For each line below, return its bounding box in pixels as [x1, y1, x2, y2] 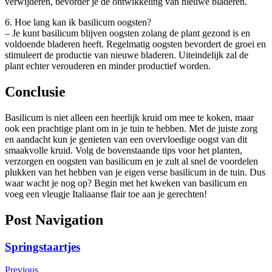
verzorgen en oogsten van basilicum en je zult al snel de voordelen [5, 155, 258, 166]
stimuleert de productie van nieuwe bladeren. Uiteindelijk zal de [5, 49, 248, 60]
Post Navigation [5, 211, 103, 228]
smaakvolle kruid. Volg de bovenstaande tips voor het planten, [5, 144, 242, 155]
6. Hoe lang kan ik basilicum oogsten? [5, 16, 151, 27]
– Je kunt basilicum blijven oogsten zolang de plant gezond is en [5, 27, 250, 38]
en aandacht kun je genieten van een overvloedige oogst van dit [5, 134, 247, 144]
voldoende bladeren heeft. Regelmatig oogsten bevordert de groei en [5, 38, 266, 49]
